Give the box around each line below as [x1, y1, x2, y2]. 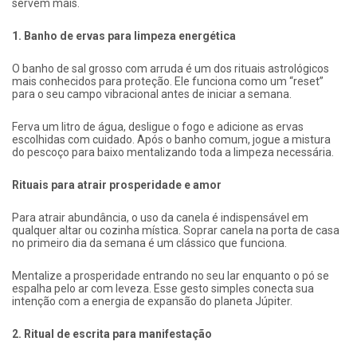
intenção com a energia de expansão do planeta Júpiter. [12, 295, 292, 308]
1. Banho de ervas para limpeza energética [12, 29, 236, 43]
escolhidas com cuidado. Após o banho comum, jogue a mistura [12, 133, 331, 147]
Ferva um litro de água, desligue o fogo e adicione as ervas [12, 120, 304, 134]
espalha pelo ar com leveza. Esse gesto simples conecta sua [12, 282, 314, 296]
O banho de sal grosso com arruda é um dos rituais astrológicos [12, 62, 329, 76]
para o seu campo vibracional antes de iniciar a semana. [12, 88, 292, 101]
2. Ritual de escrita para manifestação [12, 328, 212, 341]
